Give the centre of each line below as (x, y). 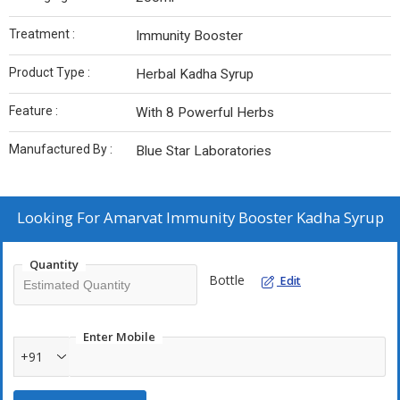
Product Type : (50, 73)
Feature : (33, 111)
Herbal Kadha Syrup (195, 75)
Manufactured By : (61, 150)
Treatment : (42, 34)
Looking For (60, 218)
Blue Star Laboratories (204, 151)
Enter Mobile (119, 337)
